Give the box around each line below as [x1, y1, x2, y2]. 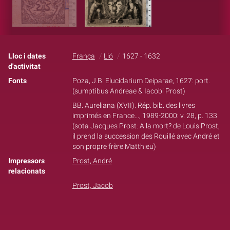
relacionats [8, 166, 45, 176]
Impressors [8, 156, 45, 165]
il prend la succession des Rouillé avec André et [72, 131, 220, 141]
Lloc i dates [8, 51, 46, 61]
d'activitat [8, 62, 41, 71]
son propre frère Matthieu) [72, 142, 156, 151]
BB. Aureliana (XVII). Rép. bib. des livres [72, 101, 195, 110]
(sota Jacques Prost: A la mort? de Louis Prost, [72, 121, 220, 130]
